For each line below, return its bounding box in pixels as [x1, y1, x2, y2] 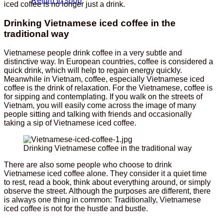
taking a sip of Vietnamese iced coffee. [4, 118, 136, 127]
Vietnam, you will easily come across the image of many [4, 101, 196, 109]
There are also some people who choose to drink [4, 160, 172, 169]
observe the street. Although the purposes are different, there [4, 186, 211, 195]
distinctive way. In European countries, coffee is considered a [4, 57, 213, 66]
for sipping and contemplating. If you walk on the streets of [4, 92, 202, 101]
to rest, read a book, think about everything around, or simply [4, 178, 211, 186]
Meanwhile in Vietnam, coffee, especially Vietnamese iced [4, 74, 204, 83]
